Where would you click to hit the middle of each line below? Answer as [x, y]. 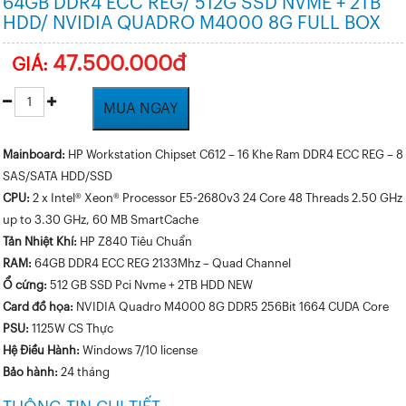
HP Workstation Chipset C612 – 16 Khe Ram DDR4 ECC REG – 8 [234, 155]
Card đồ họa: [38, 307]
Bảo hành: [30, 372]
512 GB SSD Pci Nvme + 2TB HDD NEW [150, 285]
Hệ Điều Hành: [41, 350]
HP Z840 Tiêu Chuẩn [135, 242]
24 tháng [84, 372]
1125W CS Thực [71, 329]
